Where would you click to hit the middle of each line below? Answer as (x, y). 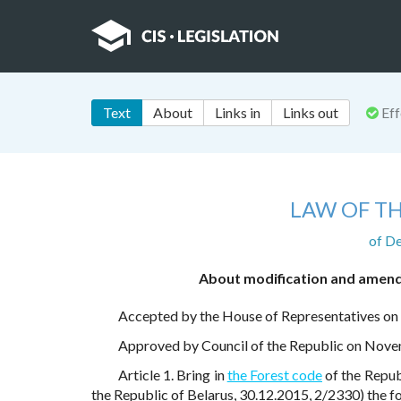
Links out (311, 113)
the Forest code (275, 375)
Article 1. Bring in (173, 375)
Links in (238, 113)
